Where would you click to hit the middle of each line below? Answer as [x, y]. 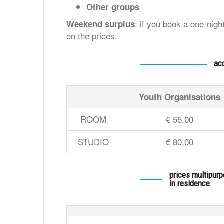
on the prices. [92, 35]
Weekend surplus [101, 24]
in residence [189, 183]
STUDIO [93, 141]
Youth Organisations [180, 97]
